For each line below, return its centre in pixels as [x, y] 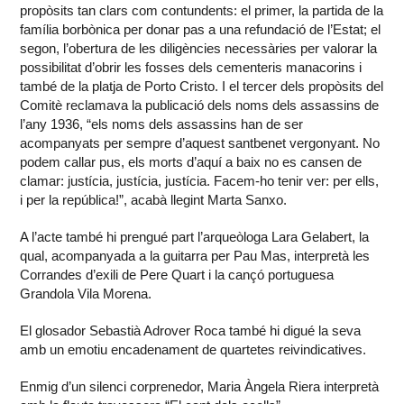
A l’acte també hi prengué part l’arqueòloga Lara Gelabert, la [195, 237]
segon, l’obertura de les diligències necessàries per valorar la [199, 49]
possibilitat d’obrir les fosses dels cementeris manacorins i [191, 68]
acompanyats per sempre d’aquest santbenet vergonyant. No [200, 143]
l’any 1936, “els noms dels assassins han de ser [162, 124]
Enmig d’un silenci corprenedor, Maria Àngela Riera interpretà [200, 387]
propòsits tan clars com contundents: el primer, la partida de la [202, 11]
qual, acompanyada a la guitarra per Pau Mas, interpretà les [195, 256]
